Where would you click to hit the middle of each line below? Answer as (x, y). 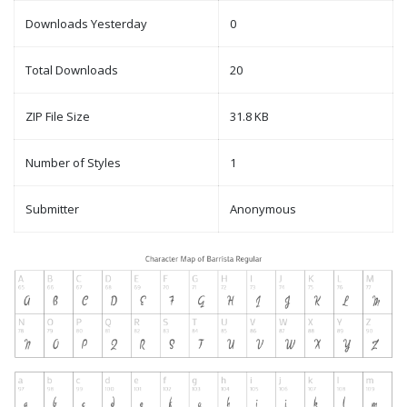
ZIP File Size (58, 117)
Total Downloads (72, 70)
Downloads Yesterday (86, 24)
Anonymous (263, 209)
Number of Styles (73, 163)
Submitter (52, 209)
